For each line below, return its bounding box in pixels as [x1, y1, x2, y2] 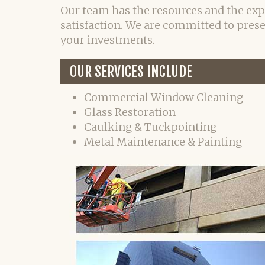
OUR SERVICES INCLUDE [70, 63, 192, 80]
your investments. [60, 33, 155, 47]
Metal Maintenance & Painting [84, 135, 242, 148]
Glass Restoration [84, 105, 176, 119]
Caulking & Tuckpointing [84, 120, 216, 134]
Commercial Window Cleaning [84, 91, 243, 104]
